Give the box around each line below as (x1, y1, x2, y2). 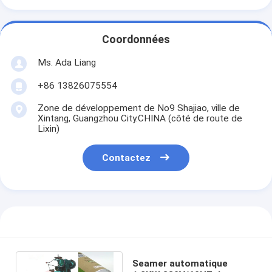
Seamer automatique (132, 257, 228, 269)
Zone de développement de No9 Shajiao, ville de (37, 102, 240, 114)
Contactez (102, 152, 151, 164)
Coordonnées (102, 33, 170, 46)
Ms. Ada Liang (37, 56, 96, 68)
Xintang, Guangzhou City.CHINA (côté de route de (37, 112, 242, 124)
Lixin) (37, 123, 59, 134)
